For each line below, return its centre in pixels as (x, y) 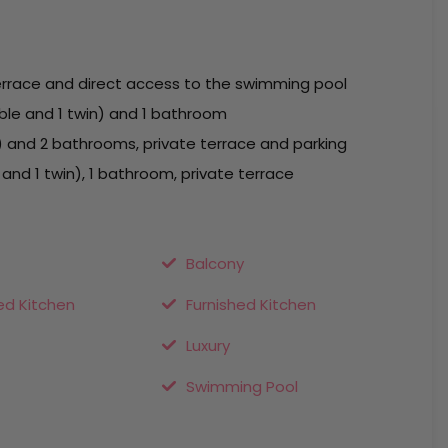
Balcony (214, 263)
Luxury (207, 345)
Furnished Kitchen (250, 304)
